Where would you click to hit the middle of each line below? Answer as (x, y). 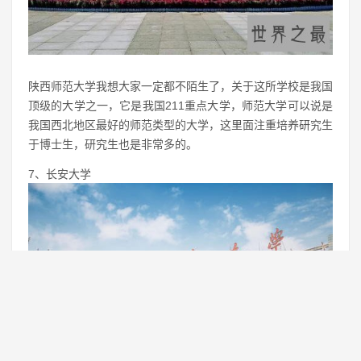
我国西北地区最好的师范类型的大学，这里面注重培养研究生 (180, 125)
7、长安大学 (60, 174)
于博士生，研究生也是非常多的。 (113, 145)
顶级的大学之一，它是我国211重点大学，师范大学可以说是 (180, 106)
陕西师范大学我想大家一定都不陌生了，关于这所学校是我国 (180, 87)
